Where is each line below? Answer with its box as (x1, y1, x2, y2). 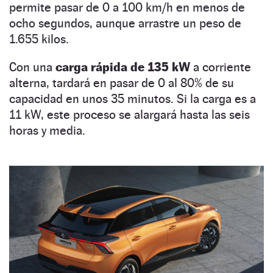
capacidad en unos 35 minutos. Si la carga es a (9, 91, 256, 107)
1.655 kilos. (9, 32, 69, 47)
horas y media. (9, 123, 85, 138)
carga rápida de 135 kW (55, 60, 193, 75)
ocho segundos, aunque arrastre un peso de (9, 16, 241, 31)
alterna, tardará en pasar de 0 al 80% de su (9, 76, 234, 91)
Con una (9, 60, 55, 75)
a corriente (193, 60, 251, 75)
